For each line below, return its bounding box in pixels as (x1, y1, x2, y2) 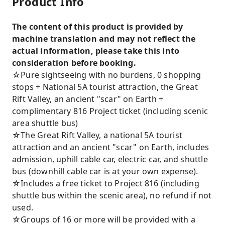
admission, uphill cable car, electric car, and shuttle (12, 154, 208, 165)
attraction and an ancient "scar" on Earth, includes (12, 142, 209, 153)
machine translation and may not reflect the (12, 33, 196, 44)
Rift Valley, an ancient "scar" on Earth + (12, 93, 164, 104)
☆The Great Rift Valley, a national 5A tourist (12, 130, 183, 141)
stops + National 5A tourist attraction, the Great (12, 81, 198, 92)
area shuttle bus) (12, 118, 78, 129)
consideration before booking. (12, 57, 136, 68)
